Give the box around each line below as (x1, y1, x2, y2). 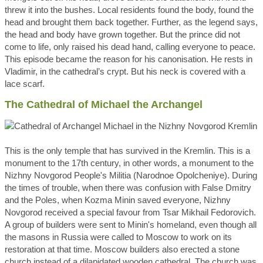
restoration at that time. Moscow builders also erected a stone (5, 244, 240, 255)
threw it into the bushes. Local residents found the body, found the (5, 5, 254, 15)
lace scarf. (5, 79, 45, 89)
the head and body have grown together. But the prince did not (5, 29, 240, 40)
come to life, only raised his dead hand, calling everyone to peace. (5, 42, 255, 52)
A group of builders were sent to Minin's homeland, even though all (5, 220, 257, 230)
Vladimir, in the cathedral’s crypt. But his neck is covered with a (5, 66, 245, 77)
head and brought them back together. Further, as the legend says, (5, 17, 258, 28)
